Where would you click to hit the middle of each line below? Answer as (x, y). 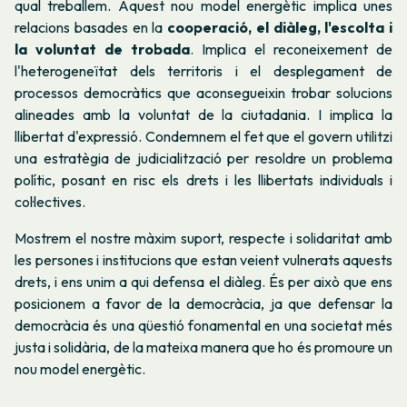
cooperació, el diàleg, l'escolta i (280, 28)
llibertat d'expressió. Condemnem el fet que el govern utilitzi (203, 137)
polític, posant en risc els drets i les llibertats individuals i (203, 180)
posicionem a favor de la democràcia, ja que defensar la (203, 303)
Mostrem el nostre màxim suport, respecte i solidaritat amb (203, 238)
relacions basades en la (91, 28)
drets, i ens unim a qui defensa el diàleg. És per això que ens (203, 281)
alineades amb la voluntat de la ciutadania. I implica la (203, 115)
